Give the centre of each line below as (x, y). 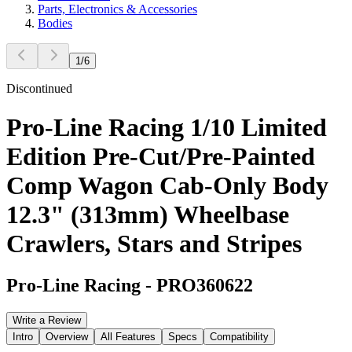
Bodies (55, 24)
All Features (128, 336)
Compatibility (239, 336)
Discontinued (39, 89)
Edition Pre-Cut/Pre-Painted (161, 156)
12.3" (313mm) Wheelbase (148, 214)
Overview (67, 336)
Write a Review (47, 320)
